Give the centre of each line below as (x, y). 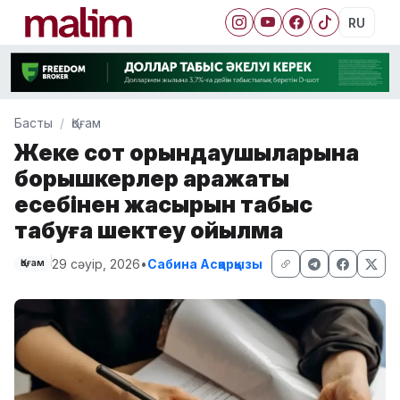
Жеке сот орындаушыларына (187, 152)
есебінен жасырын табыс (163, 204)
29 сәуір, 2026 (96, 263)
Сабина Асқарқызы (204, 263)
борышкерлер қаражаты (152, 178)
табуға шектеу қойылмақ (149, 229)
